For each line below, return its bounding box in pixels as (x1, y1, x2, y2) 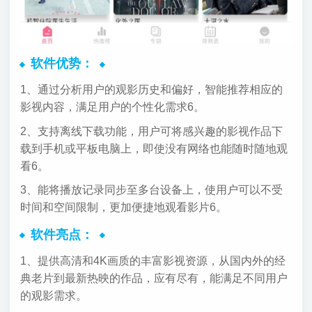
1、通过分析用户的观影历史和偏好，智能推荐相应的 (19, 84, 283, 96)
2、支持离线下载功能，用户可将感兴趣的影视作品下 (19, 125, 283, 137)
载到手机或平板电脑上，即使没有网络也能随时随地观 (19, 142, 288, 155)
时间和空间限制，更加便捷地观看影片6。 (19, 201, 227, 214)
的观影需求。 (19, 289, 87, 302)
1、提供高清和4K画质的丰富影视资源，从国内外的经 (19, 254, 286, 267)
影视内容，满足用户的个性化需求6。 (19, 101, 205, 114)
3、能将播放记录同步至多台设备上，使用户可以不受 (19, 184, 283, 196)
